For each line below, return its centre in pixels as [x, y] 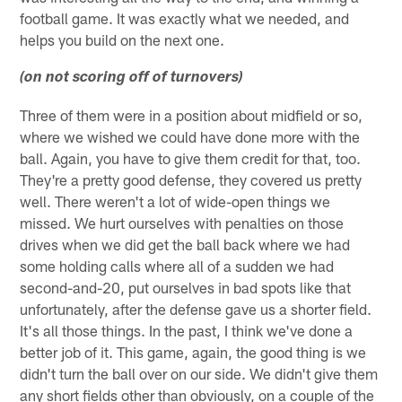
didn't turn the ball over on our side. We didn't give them [199, 374]
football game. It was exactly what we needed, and [185, 18]
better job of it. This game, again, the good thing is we [193, 352]
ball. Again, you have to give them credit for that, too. [191, 158]
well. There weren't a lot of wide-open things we [175, 201]
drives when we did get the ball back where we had [185, 245]
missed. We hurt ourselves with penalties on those [182, 223]
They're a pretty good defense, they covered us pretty [191, 180]
